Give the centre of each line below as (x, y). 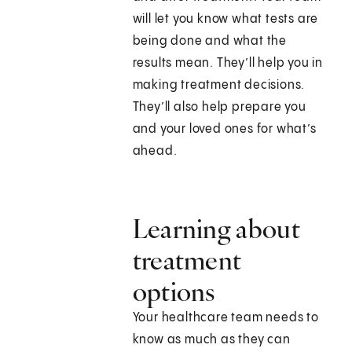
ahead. (155, 152)
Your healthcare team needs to (225, 318)
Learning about (216, 229)
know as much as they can (211, 340)
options (174, 292)
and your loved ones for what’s (224, 130)
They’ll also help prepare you (219, 108)
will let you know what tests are (225, 20)
